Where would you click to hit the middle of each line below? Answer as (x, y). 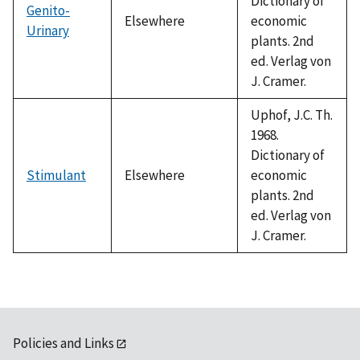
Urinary (48, 30)
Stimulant (56, 175)
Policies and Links (63, 343)
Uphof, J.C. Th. (292, 115)
